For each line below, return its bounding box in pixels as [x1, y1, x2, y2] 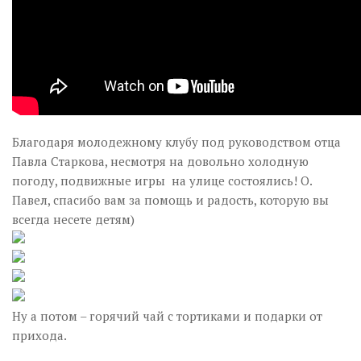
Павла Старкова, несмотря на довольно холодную [12, 153, 309, 169]
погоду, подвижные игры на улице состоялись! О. [12, 172, 312, 189]
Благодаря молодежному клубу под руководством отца [12, 134, 341, 150]
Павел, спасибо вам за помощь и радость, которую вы [12, 192, 329, 208]
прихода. [12, 327, 67, 343]
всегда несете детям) [12, 211, 135, 227]
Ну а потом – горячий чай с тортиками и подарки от [12, 308, 322, 324]
